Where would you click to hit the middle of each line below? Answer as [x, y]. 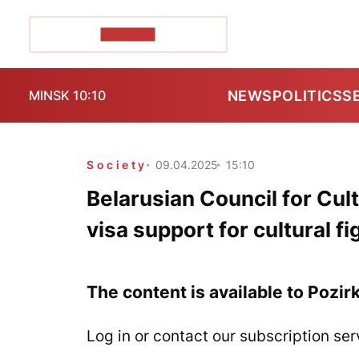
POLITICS [307, 95]
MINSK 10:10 [67, 95]
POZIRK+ [128, 34]
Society [117, 165]
